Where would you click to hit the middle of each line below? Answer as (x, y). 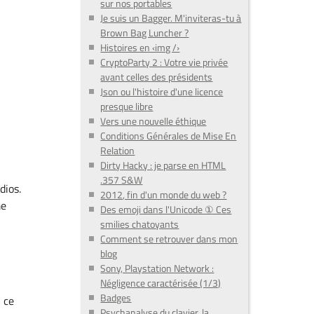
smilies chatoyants (140, 224)
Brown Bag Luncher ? (145, 33)
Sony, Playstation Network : (157, 268)
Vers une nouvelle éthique (153, 121)
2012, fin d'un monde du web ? (164, 195)
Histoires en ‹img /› (140, 48)
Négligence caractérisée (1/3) (161, 283)
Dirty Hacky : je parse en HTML (163, 165)
